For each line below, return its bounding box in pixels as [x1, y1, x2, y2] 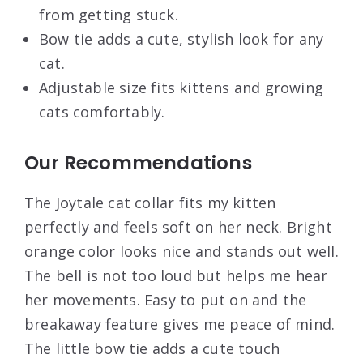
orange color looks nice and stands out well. [24, 241, 339, 262]
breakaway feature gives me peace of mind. [24, 314, 335, 335]
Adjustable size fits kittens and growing [39, 78, 324, 98]
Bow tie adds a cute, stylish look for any [39, 29, 324, 49]
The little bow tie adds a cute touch [24, 339, 280, 359]
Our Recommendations [24, 150, 252, 177]
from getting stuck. [39, 5, 178, 25]
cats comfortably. [39, 102, 165, 122]
